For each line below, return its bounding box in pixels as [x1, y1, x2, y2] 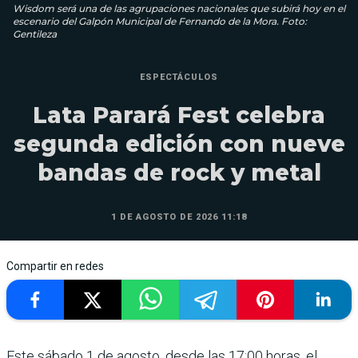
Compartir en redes [6, 260, 104, 273]
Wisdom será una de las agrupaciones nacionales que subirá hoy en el [13, 2, 345, 15]
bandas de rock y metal [37, 159, 321, 187]
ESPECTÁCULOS [140, 72, 218, 83]
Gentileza [13, 28, 57, 41]
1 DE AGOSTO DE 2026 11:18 [111, 212, 247, 223]
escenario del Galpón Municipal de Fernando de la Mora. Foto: [13, 15, 307, 28]
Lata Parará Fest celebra [33, 101, 325, 129]
